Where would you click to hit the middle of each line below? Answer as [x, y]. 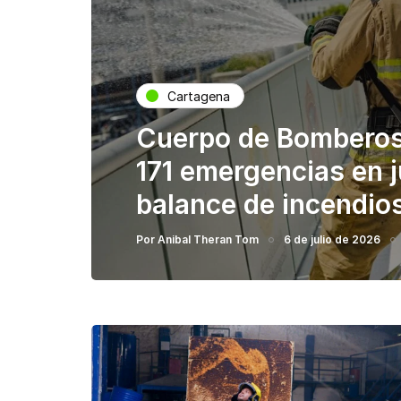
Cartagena [199, 96]
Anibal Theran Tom [208, 239]
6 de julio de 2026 [332, 239]
